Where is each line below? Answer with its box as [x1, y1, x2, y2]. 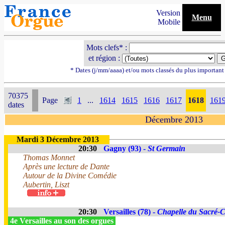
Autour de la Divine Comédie [23, 171, 117, 180]
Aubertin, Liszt [23, 180, 69, 189]
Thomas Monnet [23, 153, 75, 162]
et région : [86, 54, 122, 62]
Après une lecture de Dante [23, 162, 109, 171]
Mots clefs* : [86, 43, 129, 52]
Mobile [158, 18, 182, 26]
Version [156, 9, 182, 17]
